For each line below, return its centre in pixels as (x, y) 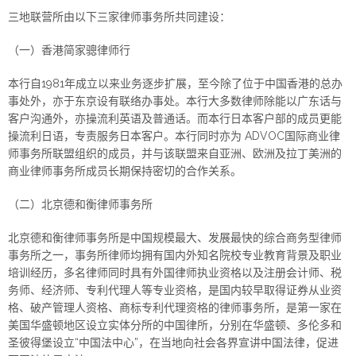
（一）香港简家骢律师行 (69, 50)
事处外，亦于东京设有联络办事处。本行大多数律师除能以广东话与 (175, 101)
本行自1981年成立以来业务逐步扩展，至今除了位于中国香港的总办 (175, 84)
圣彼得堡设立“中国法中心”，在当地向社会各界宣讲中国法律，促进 (173, 343)
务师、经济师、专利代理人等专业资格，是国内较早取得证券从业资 (175, 290)
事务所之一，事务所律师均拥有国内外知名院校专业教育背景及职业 (175, 255)
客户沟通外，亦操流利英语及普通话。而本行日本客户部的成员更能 (175, 119)
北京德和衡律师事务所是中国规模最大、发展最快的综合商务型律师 (175, 238)
